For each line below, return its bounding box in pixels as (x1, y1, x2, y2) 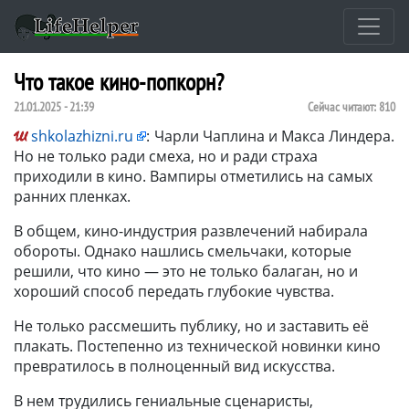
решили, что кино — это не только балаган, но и (14, 260, 358, 281)
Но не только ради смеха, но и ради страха (14, 145, 318, 166)
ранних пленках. (14, 185, 131, 206)
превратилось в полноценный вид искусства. (14, 355, 335, 376)
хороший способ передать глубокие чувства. (14, 280, 334, 301)
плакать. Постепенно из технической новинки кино (14, 335, 381, 356)
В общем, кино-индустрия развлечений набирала (14, 220, 368, 241)
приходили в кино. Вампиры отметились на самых (14, 165, 372, 186)
